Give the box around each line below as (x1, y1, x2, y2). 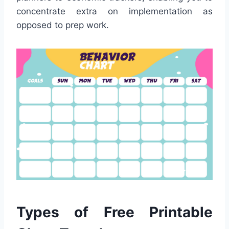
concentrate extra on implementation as (16, 6, 213, 17)
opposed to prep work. (16, 20, 109, 31)
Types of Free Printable (16, 203, 213, 221)
